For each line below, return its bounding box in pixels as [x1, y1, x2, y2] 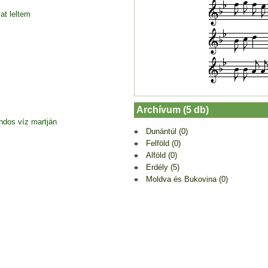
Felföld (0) [146, 138, 181, 148]
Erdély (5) [146, 162, 179, 172]
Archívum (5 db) [136, 104, 209, 115]
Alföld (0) [146, 150, 177, 160]
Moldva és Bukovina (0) [146, 174, 228, 184]
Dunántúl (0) [146, 126, 188, 136]
